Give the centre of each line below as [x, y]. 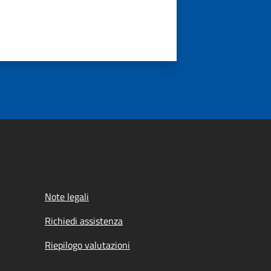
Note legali [67, 197]
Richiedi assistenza [84, 221]
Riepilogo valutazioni [87, 245]
